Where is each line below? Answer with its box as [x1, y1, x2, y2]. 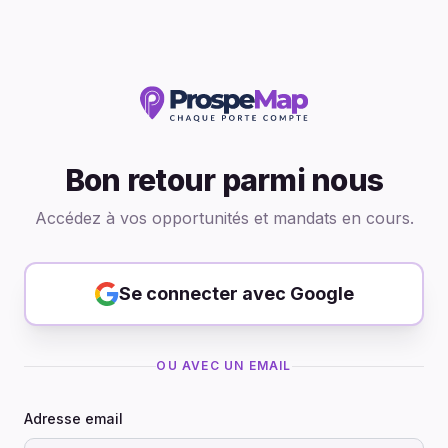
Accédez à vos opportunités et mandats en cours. [34, 208, 414, 228]
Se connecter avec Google [118, 283, 354, 304]
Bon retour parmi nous [64, 162, 384, 198]
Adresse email [24, 410, 123, 427]
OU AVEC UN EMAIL [156, 358, 292, 373]
